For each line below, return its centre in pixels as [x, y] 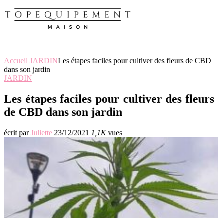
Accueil [16, 61]
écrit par [17, 132]
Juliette [41, 132]
